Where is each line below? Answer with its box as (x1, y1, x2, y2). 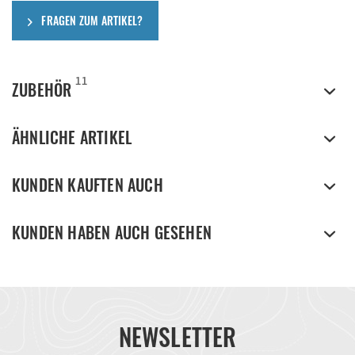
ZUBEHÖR (12, 78, 72, 101)
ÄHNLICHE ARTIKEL (12, 125, 132, 149)
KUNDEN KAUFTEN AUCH (12, 173, 163, 197)
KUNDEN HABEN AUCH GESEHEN (12, 220, 212, 244)
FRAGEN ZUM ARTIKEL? (39, 12, 143, 29)
